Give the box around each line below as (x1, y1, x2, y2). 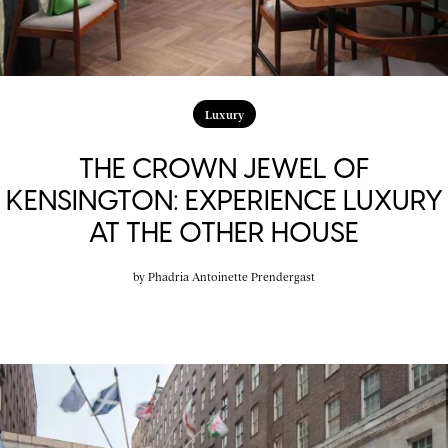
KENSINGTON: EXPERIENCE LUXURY (5, 182, 443, 217)
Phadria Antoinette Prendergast (148, 268, 315, 283)
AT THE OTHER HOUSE (89, 214, 359, 249)
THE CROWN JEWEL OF (78, 150, 370, 185)
